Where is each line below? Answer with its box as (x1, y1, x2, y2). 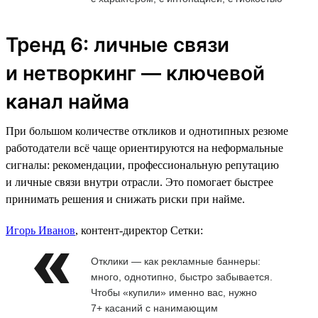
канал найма (6, 89, 129, 114)
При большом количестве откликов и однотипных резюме (6, 124, 288, 137)
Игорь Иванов (6, 224, 75, 236)
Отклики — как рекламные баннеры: (91, 255, 261, 267)
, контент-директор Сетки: (75, 224, 203, 236)
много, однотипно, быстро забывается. (91, 270, 273, 283)
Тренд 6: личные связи (6, 32, 229, 57)
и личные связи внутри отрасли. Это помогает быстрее (6, 175, 273, 188)
